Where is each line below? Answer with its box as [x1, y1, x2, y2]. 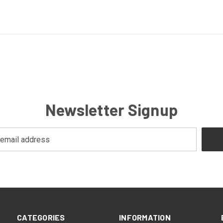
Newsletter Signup [45, 100, 178, 119]
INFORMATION [119, 213, 171, 222]
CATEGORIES [17, 213, 65, 222]
